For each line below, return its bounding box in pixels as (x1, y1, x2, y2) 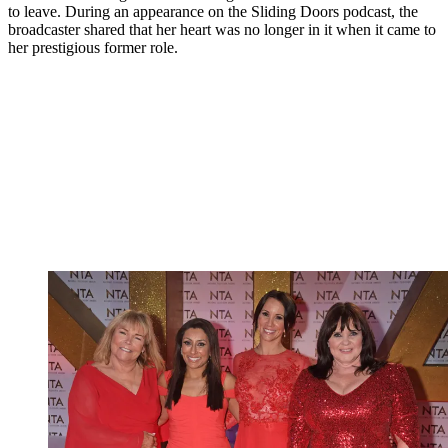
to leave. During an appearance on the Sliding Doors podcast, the (8, 3, 418, 21)
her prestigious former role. (8, 39, 182, 57)
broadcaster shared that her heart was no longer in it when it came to (8, 21, 436, 39)
